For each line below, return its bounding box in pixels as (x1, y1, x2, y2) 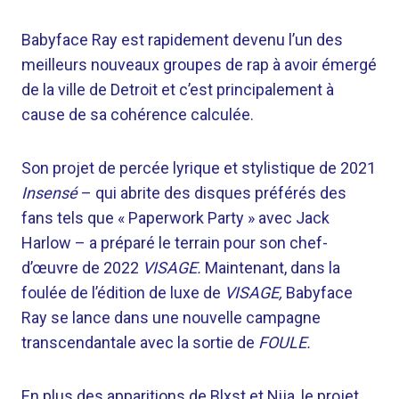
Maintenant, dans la (201, 258, 340, 277)
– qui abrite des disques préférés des (77, 183, 346, 202)
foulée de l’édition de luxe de (21, 283, 224, 302)
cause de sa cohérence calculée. (21, 105, 254, 124)
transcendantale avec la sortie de (21, 333, 258, 352)
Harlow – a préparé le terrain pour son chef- (21, 233, 328, 252)
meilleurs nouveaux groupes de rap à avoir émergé (21, 55, 377, 74)
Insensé (21, 183, 77, 202)
